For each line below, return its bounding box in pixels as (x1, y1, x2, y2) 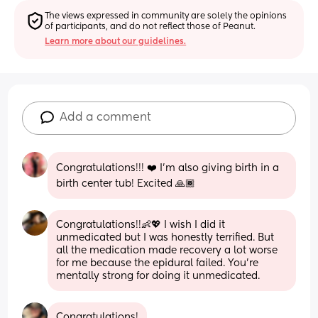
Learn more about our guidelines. (45, 37, 187, 46)
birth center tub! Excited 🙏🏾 (56, 178, 196, 189)
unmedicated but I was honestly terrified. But (56, 232, 275, 243)
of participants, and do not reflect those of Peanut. (45, 22, 256, 31)
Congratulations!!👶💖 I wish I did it (56, 219, 226, 230)
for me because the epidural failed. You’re (56, 258, 259, 268)
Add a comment (60, 111, 152, 124)
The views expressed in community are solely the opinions (45, 11, 287, 21)
